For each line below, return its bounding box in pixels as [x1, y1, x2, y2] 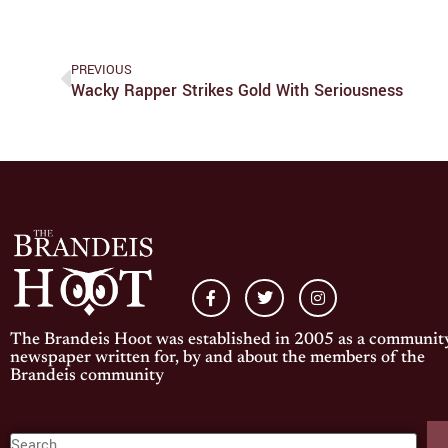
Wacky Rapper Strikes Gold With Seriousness [71, 79, 403, 103]
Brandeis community [10, 368, 164, 386]
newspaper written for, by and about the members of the [10, 350, 425, 368]
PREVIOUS [71, 60, 132, 80]
